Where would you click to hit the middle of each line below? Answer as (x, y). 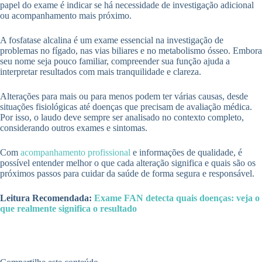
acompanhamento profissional (75, 153)
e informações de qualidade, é (186, 153)
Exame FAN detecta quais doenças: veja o (177, 198)
